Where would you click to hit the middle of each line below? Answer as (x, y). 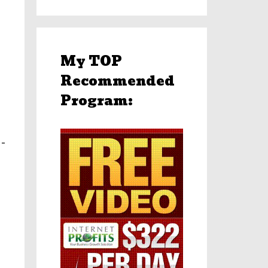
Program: (97, 100)
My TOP (91, 61)
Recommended (118, 81)
